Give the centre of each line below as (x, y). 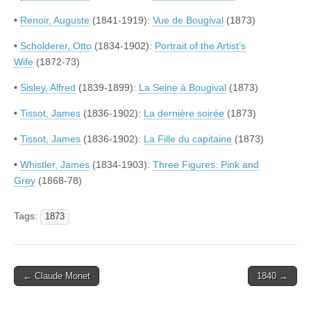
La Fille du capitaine (188, 139)
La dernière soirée (184, 114)
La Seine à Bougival (183, 88)
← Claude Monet (57, 276)
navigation (45, 293)
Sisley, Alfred (48, 88)
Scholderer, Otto (56, 46)
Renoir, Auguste (55, 20)
